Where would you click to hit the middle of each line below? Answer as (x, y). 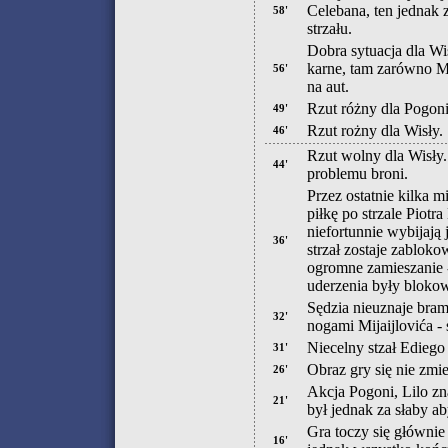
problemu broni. (357, 173)
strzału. (329, 28)
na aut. (328, 86)
